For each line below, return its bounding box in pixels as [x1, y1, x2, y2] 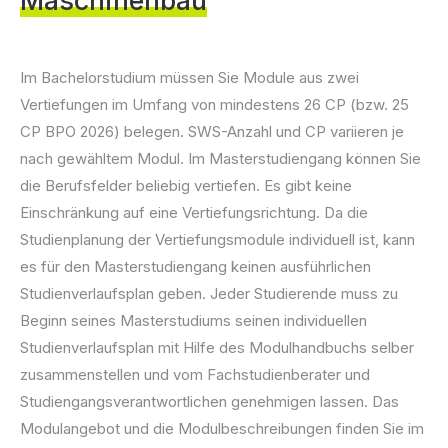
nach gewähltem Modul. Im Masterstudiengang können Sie [20, 148, 421, 168]
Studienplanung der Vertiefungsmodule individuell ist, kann [20, 229, 415, 249]
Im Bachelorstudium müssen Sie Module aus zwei [20, 67, 359, 87]
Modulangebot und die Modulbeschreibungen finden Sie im [20, 418, 424, 438]
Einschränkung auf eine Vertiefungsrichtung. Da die [20, 202, 368, 222]
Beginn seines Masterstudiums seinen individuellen [20, 310, 367, 330]
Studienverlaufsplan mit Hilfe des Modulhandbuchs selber [20, 337, 414, 357]
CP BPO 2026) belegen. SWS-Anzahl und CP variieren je [20, 121, 404, 141]
